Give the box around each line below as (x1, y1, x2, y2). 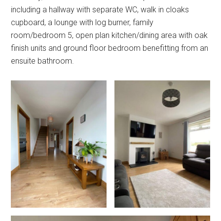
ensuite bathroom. (11, 56, 74, 66)
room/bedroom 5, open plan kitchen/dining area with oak (11, 31, 208, 40)
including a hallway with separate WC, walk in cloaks (11, 5, 189, 14)
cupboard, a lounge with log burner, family (11, 18, 154, 27)
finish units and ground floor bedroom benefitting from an (11, 43, 209, 53)
